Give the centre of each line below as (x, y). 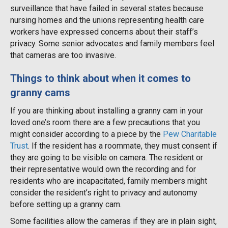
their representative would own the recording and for (103, 169)
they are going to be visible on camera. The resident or (107, 157)
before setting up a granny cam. (66, 204)
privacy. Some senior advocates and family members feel (112, 43)
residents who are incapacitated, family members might (109, 181)
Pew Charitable (190, 134)
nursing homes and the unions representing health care (107, 20)
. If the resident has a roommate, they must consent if (123, 146)
